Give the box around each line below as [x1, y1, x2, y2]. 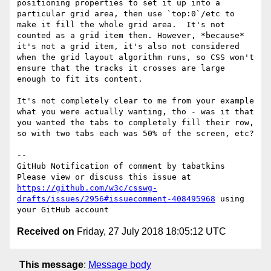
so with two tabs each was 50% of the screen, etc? [17, 129, 254, 139]
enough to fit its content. [17, 74, 143, 84]
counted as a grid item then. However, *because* [17, 31, 244, 41]
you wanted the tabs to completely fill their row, [17, 118, 254, 128]
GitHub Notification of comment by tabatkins [17, 162, 225, 171]
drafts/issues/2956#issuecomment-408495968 [17, 194, 215, 204]
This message [19, 259, 83, 270]
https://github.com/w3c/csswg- [17, 183, 157, 193]
